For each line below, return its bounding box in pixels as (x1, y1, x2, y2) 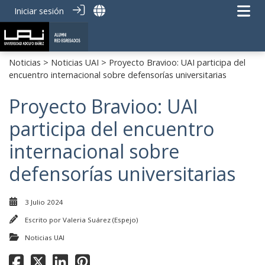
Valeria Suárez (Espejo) (63, 215, 138, 224)
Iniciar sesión (14, 5, 64, 17)
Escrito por (25, 215, 63, 224)
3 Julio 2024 (25, 198, 63, 206)
